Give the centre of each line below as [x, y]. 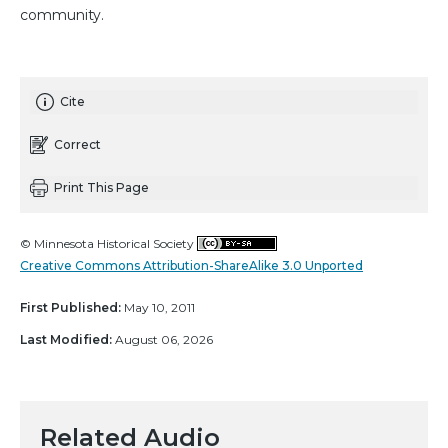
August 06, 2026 [162, 339]
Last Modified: [66, 339]
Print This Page [101, 187]
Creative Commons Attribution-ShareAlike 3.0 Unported [191, 265]
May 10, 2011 [158, 307]
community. [62, 14]
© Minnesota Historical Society [108, 243]
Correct [77, 144]
